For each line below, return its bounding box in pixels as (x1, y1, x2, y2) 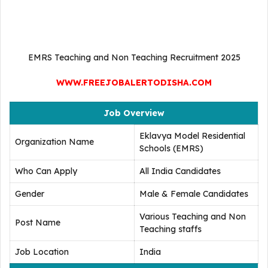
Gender (15, 188, 44, 199)
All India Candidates (139, 166, 221, 176)
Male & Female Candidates (139, 188, 248, 199)
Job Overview (103, 108, 165, 118)
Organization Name (15, 136, 94, 147)
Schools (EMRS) (139, 143, 203, 154)
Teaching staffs (139, 224, 202, 234)
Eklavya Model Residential (139, 130, 245, 141)
